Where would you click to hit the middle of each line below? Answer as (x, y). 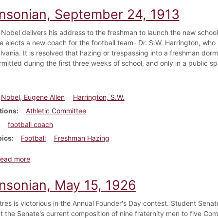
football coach (30, 124)
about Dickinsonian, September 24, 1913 (95, 158)
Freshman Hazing (82, 138)
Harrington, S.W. (99, 97)
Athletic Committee (56, 110)
